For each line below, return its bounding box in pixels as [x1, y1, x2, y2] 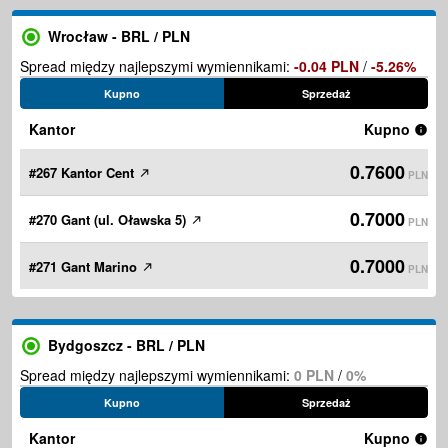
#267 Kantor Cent [29, 163, 138, 183]
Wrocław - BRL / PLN [48, 26, 190, 47]
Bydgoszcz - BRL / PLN [48, 335, 205, 356]
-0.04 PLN [294, 56, 363, 77]
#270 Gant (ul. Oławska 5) [29, 210, 190, 230]
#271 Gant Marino [29, 257, 141, 277]
